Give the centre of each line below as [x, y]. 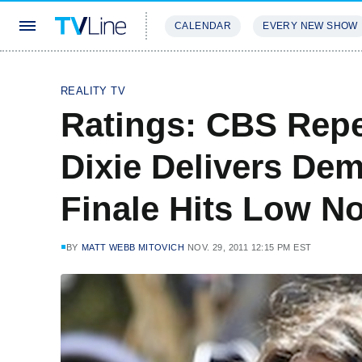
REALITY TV [93, 91]
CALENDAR [203, 26]
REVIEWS [277, 74]
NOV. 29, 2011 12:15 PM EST [250, 247]
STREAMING [198, 74]
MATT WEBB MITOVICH [133, 247]
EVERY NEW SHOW [310, 26]
